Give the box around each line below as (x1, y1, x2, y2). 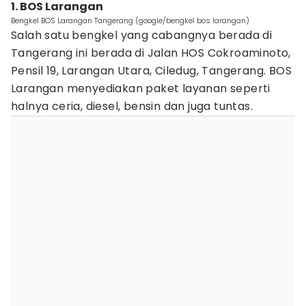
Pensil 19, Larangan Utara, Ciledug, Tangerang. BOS (11, 63, 292, 79)
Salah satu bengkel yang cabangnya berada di (11, 27, 273, 43)
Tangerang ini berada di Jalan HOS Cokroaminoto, (11, 45, 291, 61)
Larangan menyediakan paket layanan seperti (11, 81, 270, 96)
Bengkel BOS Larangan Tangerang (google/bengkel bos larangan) (11, 15, 249, 26)
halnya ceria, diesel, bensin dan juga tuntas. (11, 98, 253, 114)
